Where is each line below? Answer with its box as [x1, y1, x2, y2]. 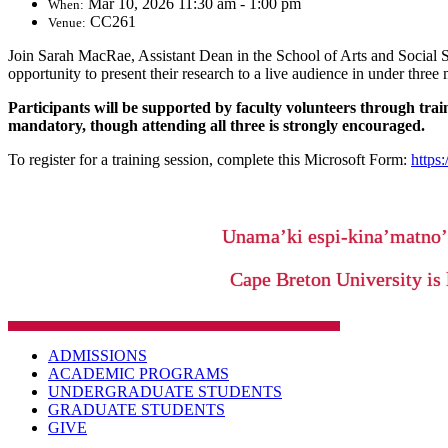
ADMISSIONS [48, 347, 147, 365]
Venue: [48, 15, 86, 31]
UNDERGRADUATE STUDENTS [48, 383, 282, 401]
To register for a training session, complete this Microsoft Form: [8, 151, 411, 169]
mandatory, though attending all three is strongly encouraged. [8, 117, 425, 135]
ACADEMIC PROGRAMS [48, 365, 229, 383]
